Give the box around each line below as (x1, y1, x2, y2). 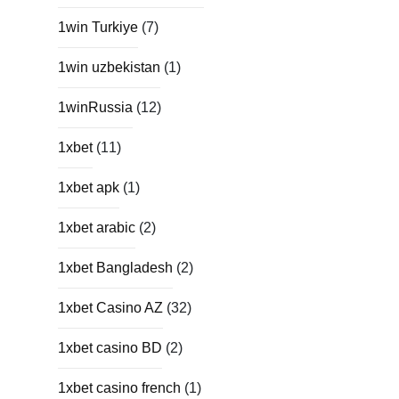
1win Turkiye (58, 19, 138, 35)
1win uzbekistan (58, 59, 160, 75)
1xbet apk (58, 179, 119, 195)
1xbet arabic (58, 219, 135, 235)
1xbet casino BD (58, 339, 162, 355)
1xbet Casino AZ (58, 299, 163, 315)
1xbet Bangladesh (58, 259, 173, 275)
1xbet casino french (58, 379, 181, 395)
